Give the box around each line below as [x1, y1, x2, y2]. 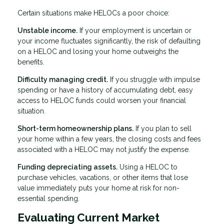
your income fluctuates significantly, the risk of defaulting [17, 36, 200, 45]
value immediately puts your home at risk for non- [17, 183, 179, 192]
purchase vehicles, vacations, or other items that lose [17, 173, 188, 181]
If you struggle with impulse [108, 75, 200, 83]
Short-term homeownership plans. [17, 124, 133, 132]
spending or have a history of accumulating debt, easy [17, 85, 193, 94]
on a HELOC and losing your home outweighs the [17, 47, 178, 55]
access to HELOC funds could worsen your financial [17, 96, 186, 104]
